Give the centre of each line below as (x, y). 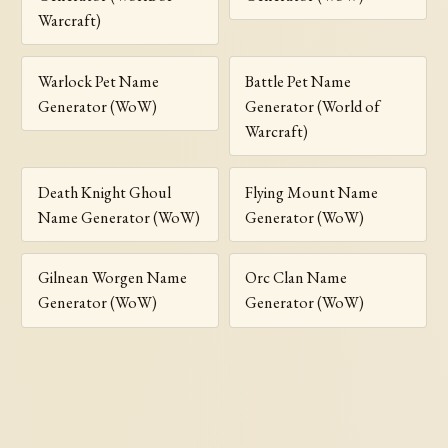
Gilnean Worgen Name (112, 278)
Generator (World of (313, 106)
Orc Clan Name (296, 278)
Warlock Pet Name (98, 81)
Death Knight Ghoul (104, 192)
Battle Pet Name (298, 81)
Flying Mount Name (312, 192)
